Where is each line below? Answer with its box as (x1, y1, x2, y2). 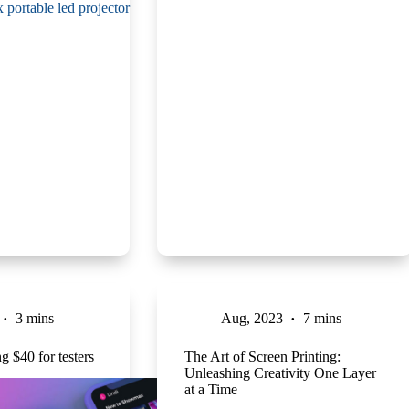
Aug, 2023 (220, 309, 283, 326)
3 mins (15, 309, 54, 326)
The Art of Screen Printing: (184, 348, 341, 364)
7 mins (302, 309, 341, 326)
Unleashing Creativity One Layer (184, 364, 376, 381)
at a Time (184, 381, 237, 397)
